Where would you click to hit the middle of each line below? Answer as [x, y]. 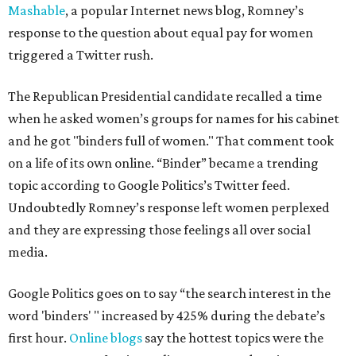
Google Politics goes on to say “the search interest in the [169, 293]
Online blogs [107, 338]
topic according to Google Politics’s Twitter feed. [149, 185]
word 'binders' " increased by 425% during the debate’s [166, 315]
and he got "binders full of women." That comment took [171, 141]
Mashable [37, 10]
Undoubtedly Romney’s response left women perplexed [169, 207]
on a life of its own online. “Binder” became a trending [163, 163]
